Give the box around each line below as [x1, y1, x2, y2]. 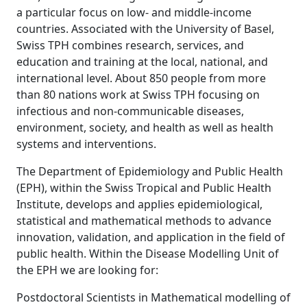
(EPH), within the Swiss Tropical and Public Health [16, 180, 271, 195]
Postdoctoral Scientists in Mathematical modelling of [16, 290, 291, 305]
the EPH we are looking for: [16, 262, 158, 278]
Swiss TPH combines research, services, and [16, 38, 244, 53]
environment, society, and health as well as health [16, 120, 273, 135]
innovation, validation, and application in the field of [16, 230, 285, 245]
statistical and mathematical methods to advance [16, 213, 271, 228]
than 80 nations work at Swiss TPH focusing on [16, 87, 260, 102]
